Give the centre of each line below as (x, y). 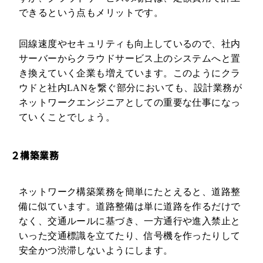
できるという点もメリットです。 (91, 12)
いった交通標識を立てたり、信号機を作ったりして (129, 236)
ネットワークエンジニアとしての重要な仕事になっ (129, 102)
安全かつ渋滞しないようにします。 (96, 251)
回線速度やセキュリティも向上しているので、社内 (129, 43)
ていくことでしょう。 (67, 117)
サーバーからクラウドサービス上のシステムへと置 (129, 58)
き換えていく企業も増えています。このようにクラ (129, 73)
